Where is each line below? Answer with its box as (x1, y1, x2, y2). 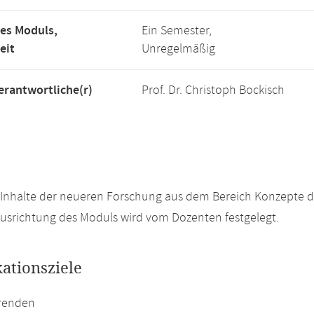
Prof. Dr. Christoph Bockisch (142, 82, 285, 99)
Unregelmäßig (142, 41, 215, 57)
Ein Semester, (142, 22, 212, 39)
